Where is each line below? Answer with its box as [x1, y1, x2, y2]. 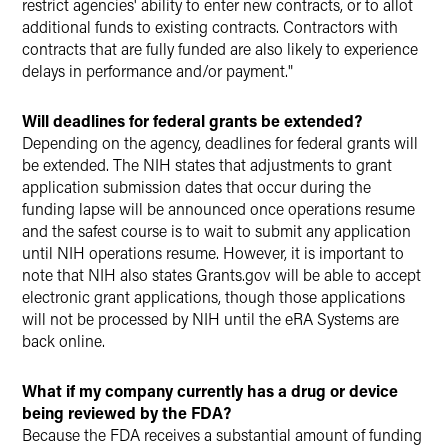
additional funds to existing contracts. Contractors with [22, 16, 398, 37]
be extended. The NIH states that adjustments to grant [22, 154, 392, 175]
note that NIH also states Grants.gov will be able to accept [22, 264, 421, 285]
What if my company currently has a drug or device [22, 380, 398, 401]
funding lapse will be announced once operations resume [22, 198, 415, 219]
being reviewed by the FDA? [22, 402, 231, 423]
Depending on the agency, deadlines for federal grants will [22, 132, 418, 153]
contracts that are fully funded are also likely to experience [22, 38, 418, 59]
